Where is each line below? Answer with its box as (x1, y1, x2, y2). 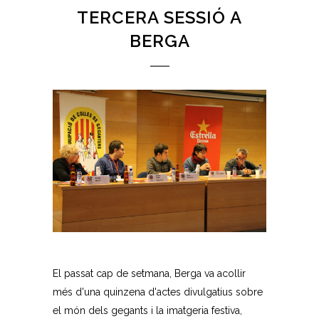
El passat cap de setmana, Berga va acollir (53, 267, 246, 279)
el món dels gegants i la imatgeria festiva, (53, 304, 242, 316)
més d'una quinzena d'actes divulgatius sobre (53, 286, 263, 298)
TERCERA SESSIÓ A (77, 6, 242, 28)
